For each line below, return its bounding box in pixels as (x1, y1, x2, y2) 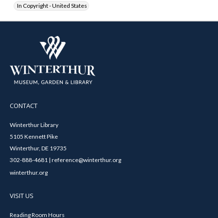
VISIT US (10, 191, 34, 200)
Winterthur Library (10, 121, 58, 128)
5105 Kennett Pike (10, 132, 58, 140)
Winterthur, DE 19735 (10, 144, 67, 152)
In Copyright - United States (17, 2, 87, 9)
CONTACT (10, 101, 37, 110)
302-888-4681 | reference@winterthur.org (10, 156, 121, 163)
